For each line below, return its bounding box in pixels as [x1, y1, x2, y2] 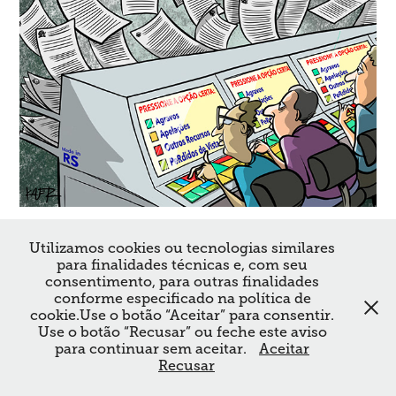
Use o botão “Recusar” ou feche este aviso [37, 324, 327, 340]
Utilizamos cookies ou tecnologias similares [29, 240, 335, 256]
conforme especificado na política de [53, 291, 311, 307]
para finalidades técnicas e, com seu [57, 257, 308, 273]
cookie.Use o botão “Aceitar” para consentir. [30, 308, 334, 324]
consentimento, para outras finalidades [45, 274, 319, 290]
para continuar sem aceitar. [55, 341, 250, 357]
